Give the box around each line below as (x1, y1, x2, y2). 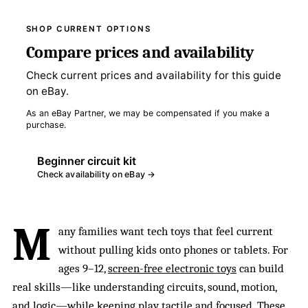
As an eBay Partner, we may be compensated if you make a (25, 107, 269, 118)
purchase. (25, 119, 66, 130)
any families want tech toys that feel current (58, 224, 273, 238)
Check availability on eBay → (36, 168, 156, 179)
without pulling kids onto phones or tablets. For (58, 243, 288, 256)
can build (236, 261, 284, 275)
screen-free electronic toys (107, 261, 236, 275)
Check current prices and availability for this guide (25, 68, 281, 82)
